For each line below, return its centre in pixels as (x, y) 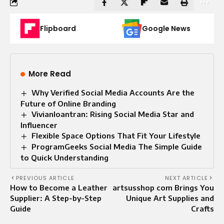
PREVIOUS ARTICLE (45, 178)
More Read (50, 73)
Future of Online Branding (68, 103)
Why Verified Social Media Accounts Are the (113, 92)
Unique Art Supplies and (170, 198)
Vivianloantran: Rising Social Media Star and (113, 114)
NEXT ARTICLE (186, 178)
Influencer (39, 125)
